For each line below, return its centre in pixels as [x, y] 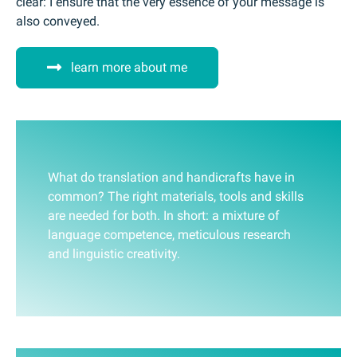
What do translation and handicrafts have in [171, 177]
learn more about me [129, 67]
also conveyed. [58, 21]
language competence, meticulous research [169, 235]
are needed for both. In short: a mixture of [164, 216]
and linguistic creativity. [114, 254]
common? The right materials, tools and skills [176, 196]
